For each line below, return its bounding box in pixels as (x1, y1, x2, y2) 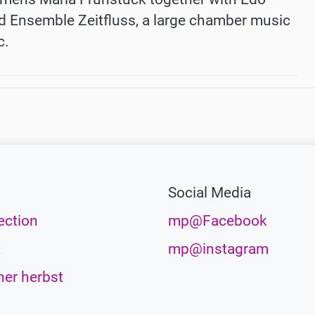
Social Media (168, 184, 251, 202)
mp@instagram (168, 240, 269, 258)
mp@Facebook (168, 212, 267, 230)
